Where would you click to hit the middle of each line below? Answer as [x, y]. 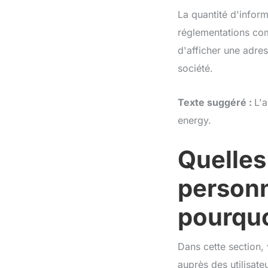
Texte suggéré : [216, 102]
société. [195, 68]
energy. [194, 120]
